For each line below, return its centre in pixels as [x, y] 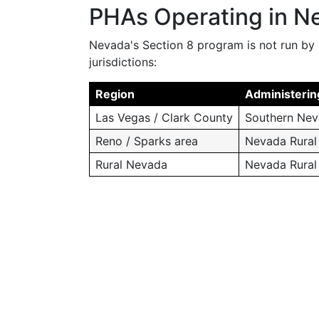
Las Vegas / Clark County [164, 117]
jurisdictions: [123, 62]
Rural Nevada [131, 164]
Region [115, 94]
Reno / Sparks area [147, 141]
